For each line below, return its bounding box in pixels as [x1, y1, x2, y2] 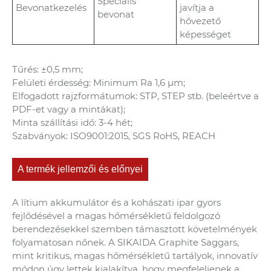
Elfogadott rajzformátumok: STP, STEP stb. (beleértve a [12, 90, 259, 102]
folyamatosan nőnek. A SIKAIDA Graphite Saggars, [12, 237, 239, 249]
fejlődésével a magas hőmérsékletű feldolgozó [12, 210, 220, 222]
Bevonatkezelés [16, 2, 87, 14]
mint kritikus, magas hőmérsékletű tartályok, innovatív [12, 250, 258, 262]
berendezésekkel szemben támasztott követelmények [12, 223, 257, 235]
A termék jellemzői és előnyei [18, 164, 143, 175]
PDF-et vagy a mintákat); [12, 103, 125, 116]
